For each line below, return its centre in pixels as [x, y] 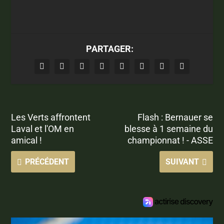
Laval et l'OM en [43, 128]
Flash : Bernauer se [175, 117]
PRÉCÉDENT [47, 161]
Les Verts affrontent [51, 117]
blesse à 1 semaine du [168, 128]
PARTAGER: [109, 48]
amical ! [27, 140]
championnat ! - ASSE [170, 140]
